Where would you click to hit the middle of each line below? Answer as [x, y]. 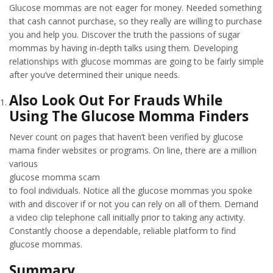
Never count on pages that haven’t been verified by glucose [126, 137]
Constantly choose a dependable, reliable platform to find [122, 231]
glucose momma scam [55, 177]
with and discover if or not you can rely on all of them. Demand [134, 204]
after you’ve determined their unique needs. [94, 74]
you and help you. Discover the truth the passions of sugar [125, 34]
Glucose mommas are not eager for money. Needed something [135, 7]
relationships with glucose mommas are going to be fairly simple [136, 61]
